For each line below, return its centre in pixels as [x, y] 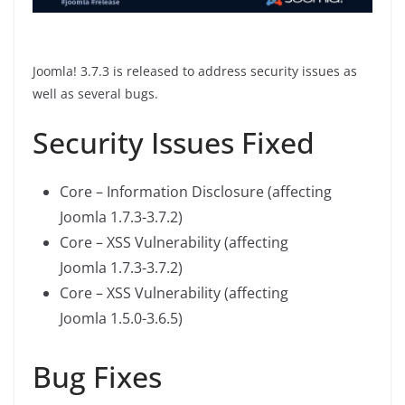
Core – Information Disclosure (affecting [196, 192]
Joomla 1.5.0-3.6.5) [121, 319]
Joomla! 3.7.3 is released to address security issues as [195, 71]
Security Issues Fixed [174, 143]
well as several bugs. [95, 94]
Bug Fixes [97, 377]
